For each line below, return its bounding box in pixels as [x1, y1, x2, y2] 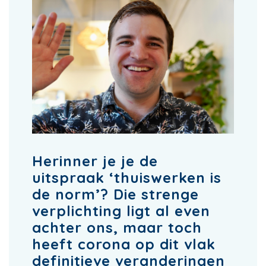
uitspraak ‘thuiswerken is [32, 168, 221, 186]
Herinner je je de [32, 151, 158, 170]
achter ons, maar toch [32, 218, 202, 236]
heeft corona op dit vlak [32, 235, 216, 253]
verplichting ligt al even [32, 201, 210, 220]
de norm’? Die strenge [32, 185, 199, 203]
